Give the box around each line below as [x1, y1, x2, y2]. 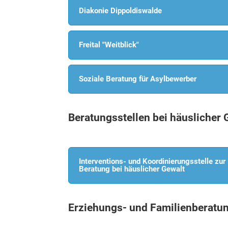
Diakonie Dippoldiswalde [79, 6, 162, 16]
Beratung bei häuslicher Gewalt [79, 164, 185, 174]
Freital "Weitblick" [79, 40, 139, 50]
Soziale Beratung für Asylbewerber [79, 74, 197, 84]
